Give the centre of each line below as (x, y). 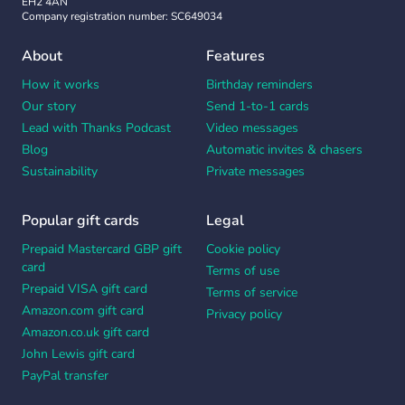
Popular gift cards (80, 221)
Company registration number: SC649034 (122, 16)
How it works (61, 85)
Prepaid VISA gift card (85, 289)
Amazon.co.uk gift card (85, 332)
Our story (49, 106)
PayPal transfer (65, 376)
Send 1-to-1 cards (258, 106)
